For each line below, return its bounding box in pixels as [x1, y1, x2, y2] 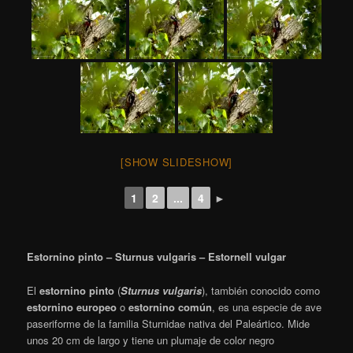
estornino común [128, 299, 213, 314]
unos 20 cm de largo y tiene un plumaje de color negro [27, 332, 275, 347]
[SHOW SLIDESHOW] [121, 154, 232, 170]
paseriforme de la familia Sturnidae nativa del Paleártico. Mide [27, 315, 310, 331]
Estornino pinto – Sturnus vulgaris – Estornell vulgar [27, 249, 287, 265]
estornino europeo [27, 299, 117, 314]
